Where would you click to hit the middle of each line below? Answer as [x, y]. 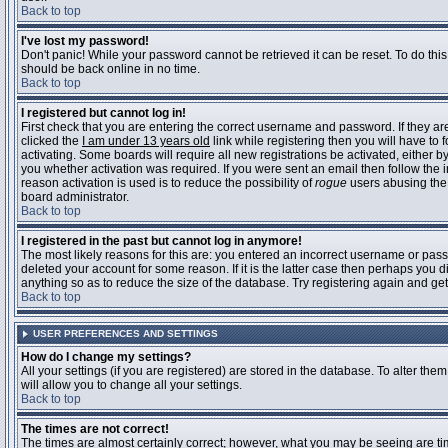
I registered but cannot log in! [103, 113]
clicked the [51, 141]
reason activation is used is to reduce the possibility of [168, 183]
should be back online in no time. [110, 69]
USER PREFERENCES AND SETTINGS [125, 333]
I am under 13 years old [146, 141]
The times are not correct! [95, 429]
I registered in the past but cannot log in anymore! [161, 241]
